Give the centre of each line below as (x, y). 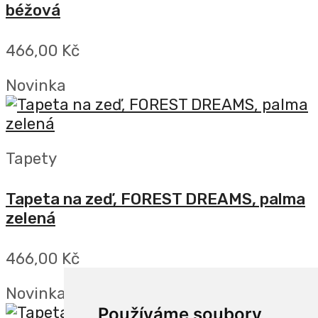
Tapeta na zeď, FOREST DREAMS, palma (155, 199)
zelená (31, 219)
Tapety (31, 159)
